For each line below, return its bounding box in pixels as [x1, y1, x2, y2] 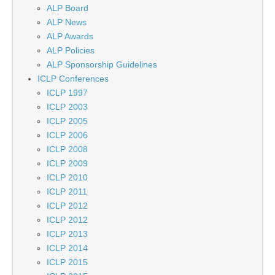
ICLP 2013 [47, 229, 88, 239]
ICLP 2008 [47, 144, 88, 154]
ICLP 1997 [47, 88, 88, 98]
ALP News [47, 17, 87, 27]
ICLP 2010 [47, 172, 88, 182]
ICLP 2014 [47, 243, 88, 253]
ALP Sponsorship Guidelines [47, 60, 157, 69]
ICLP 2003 [47, 102, 88, 112]
